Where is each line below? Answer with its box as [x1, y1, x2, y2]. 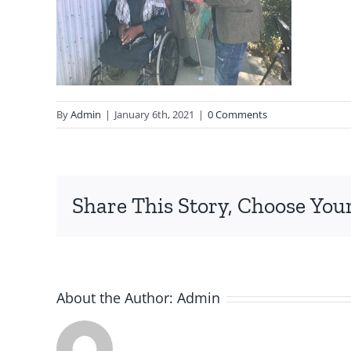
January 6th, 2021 [114, 107, 194, 121]
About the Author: [56, 288, 177, 307]
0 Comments [208, 107, 267, 121]
